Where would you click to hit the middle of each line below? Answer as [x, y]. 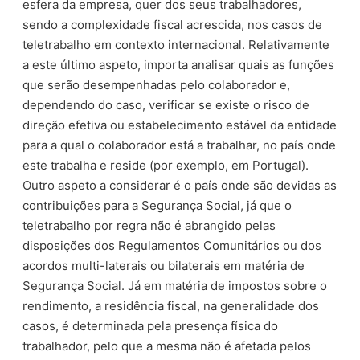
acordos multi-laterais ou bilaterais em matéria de [164, 265]
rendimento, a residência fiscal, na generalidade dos [171, 305]
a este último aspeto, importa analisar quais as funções [179, 64]
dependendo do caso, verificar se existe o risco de [166, 104]
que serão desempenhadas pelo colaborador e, [157, 84]
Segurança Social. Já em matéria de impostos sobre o [175, 285]
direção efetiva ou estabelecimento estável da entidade [180, 125]
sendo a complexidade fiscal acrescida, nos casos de [173, 24]
